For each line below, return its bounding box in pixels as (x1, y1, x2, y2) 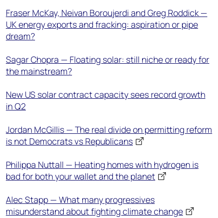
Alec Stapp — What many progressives (6, 194, 155, 205)
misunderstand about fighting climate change (6, 205, 183, 217)
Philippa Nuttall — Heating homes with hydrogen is (6, 159, 199, 170)
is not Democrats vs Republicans (6, 135, 133, 147)
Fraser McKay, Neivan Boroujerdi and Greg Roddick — (6, 7, 207, 18)
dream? (6, 30, 35, 42)
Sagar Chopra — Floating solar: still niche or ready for (6, 54, 209, 65)
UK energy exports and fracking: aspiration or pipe (6, 18, 198, 30)
